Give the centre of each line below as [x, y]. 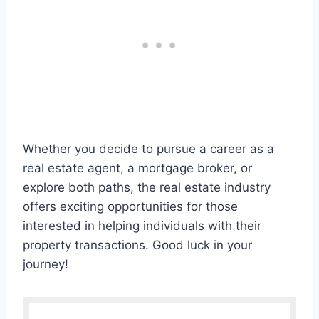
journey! [46, 265]
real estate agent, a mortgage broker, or [137, 168]
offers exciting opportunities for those [130, 207]
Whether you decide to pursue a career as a [148, 149]
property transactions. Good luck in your [137, 245]
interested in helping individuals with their [142, 226]
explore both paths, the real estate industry [147, 188]
